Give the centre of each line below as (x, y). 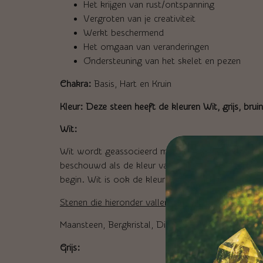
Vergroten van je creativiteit (139, 19)
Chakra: (75, 84)
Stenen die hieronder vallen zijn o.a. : (135, 202)
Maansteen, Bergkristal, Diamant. (127, 225)
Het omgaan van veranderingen (146, 47)
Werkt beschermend (124, 33)
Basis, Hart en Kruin (131, 84)
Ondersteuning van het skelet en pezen (162, 61)
